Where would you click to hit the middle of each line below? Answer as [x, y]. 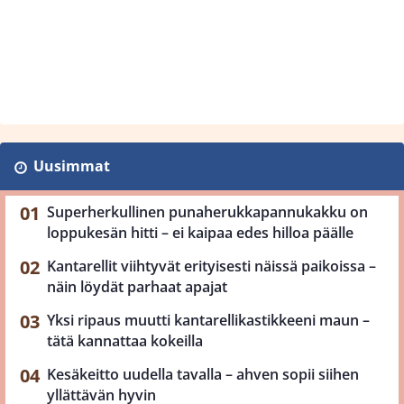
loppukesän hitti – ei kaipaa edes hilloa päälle [200, 233]
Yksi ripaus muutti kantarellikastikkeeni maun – [208, 320]
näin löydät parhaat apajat [137, 287]
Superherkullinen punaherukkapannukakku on [207, 212]
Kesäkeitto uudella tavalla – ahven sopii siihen [203, 374]
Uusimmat [71, 166]
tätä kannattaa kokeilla [125, 341]
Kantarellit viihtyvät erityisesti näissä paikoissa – [211, 266]
